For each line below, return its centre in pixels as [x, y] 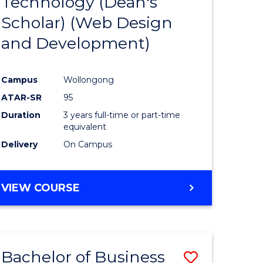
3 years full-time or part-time [122, 115]
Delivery [20, 144]
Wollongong [89, 80]
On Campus [88, 144]
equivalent [85, 127]
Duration [21, 115]
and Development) [76, 43]
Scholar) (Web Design [87, 22]
